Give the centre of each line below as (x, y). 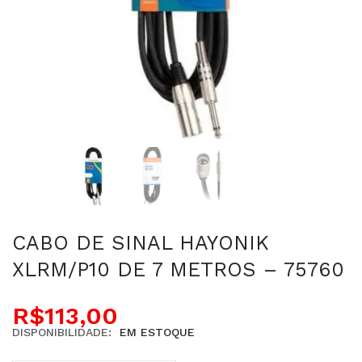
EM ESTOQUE (157, 332)
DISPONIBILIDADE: (62, 332)
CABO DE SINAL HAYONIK (141, 242)
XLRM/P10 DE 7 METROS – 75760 (178, 269)
